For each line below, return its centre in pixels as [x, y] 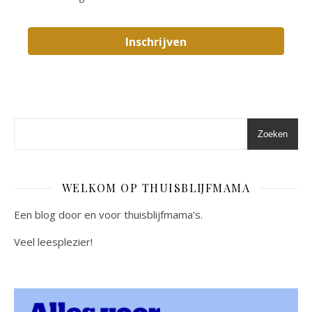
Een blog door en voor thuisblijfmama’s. [108, 215]
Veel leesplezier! [53, 242]
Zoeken [273, 134]
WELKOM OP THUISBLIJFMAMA [156, 188]
